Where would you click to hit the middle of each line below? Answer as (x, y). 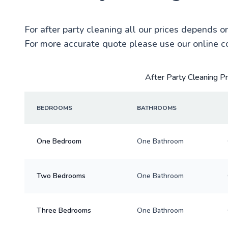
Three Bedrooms (64, 210)
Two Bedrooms (61, 176)
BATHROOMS (157, 108)
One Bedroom (59, 141)
